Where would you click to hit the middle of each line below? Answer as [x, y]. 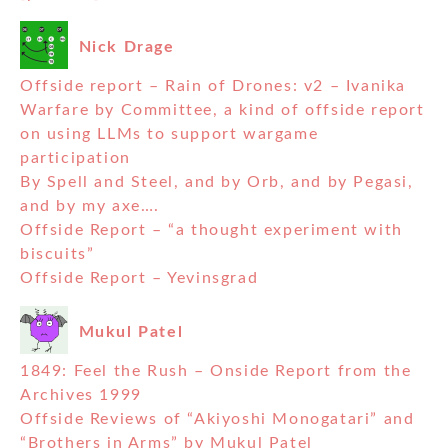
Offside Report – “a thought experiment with [211, 230]
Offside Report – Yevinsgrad [139, 278]
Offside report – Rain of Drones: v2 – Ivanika [213, 86]
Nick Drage [126, 46]
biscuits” [57, 254]
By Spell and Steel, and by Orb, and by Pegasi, [217, 182]
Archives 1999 [81, 395]
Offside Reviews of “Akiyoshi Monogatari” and [217, 419]
